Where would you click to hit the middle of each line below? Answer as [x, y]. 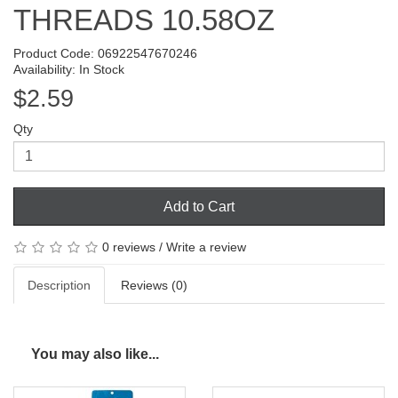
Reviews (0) [154, 286]
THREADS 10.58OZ [144, 20]
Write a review [206, 247]
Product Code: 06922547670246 [105, 53]
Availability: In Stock [69, 69]
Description [59, 286]
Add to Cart [199, 206]
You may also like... [95, 354]
